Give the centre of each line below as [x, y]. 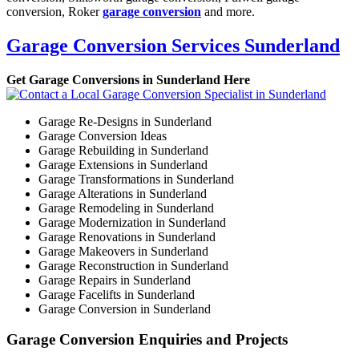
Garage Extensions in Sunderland [123, 164]
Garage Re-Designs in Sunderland [125, 121]
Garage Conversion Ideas [103, 135]
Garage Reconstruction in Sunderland [133, 265]
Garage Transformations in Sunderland [136, 179]
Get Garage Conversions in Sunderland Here [128, 79]
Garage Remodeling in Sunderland [126, 208]
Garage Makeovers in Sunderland [123, 251]
